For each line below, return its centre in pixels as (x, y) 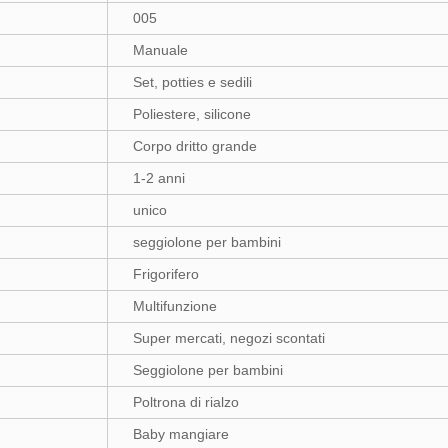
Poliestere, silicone (192, 114)
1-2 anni (159, 178)
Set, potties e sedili (192, 82)
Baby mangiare (181, 434)
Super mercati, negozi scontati (229, 338)
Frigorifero (166, 274)
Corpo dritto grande (195, 146)
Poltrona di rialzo (186, 402)
